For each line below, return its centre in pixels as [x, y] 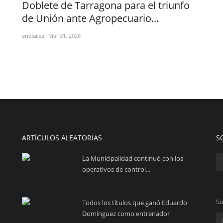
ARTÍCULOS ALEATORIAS [62, 137]
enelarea [33, 35]
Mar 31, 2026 [64, 35]
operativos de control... [116, 169]
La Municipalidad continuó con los [133, 158]
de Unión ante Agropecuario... [90, 18]
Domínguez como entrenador [126, 213]
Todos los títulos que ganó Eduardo [135, 202]
